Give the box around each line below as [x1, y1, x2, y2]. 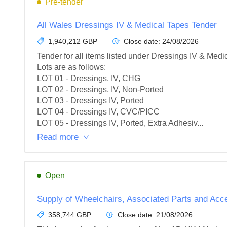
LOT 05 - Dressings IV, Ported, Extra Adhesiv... [37, 119, 203, 127]
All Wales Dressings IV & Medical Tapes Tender [37, 20, 217, 30]
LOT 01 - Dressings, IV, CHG [37, 74, 140, 83]
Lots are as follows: [37, 63, 106, 71]
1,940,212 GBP [48, 37, 97, 45]
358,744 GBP [48, 211, 91, 219]
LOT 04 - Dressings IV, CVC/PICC [37, 107, 160, 116]
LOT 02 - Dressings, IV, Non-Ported [37, 85, 164, 94]
